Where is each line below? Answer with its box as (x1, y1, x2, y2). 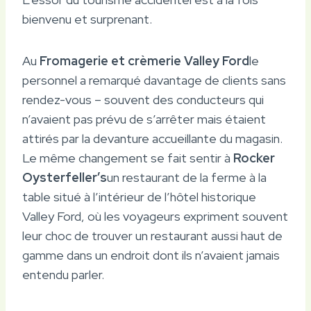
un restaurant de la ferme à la (107, 169, 267, 185)
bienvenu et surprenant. (22, 10, 152, 27)
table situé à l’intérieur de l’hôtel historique (22, 188, 256, 205)
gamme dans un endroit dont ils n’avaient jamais (22, 246, 280, 263)
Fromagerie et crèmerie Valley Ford (40, 52, 249, 69)
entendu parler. (22, 266, 104, 283)
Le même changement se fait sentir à (22, 149, 233, 166)
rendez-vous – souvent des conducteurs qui (22, 91, 264, 108)
